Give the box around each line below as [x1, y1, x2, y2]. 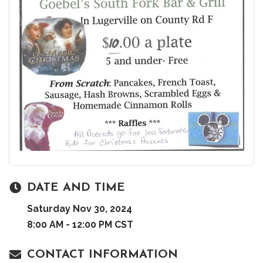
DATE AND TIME [27, 181, 125, 194]
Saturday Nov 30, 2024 [27, 203, 132, 214]
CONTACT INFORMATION [27, 248, 178, 261]
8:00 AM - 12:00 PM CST [27, 218, 133, 230]
